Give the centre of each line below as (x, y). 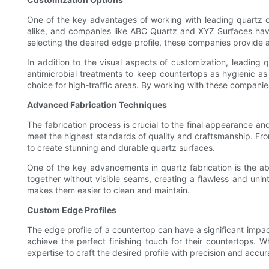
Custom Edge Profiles (72, 210)
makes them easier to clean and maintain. (108, 190)
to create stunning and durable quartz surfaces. (121, 148)
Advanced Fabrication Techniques (97, 105)
